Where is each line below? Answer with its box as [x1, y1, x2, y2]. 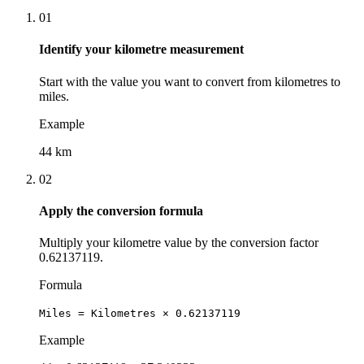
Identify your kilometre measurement [39, 42, 244, 57]
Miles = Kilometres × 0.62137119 [39, 307, 240, 320]
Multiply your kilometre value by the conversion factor [39, 236, 318, 250]
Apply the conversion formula [39, 204, 203, 219]
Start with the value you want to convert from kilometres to [39, 74, 340, 89]
